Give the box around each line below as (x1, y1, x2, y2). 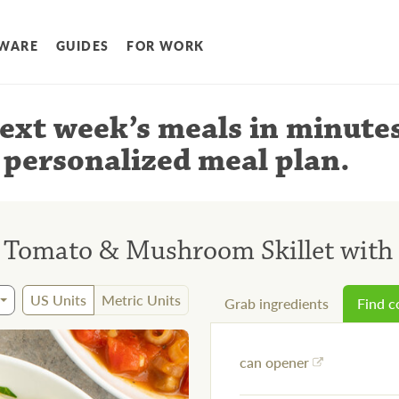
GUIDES (56, 37, 110, 55)
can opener (240, 352, 309, 373)
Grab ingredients (224, 293, 329, 314)
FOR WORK (126, 37, 205, 55)
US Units (30, 289, 86, 311)
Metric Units (102, 289, 181, 311)
